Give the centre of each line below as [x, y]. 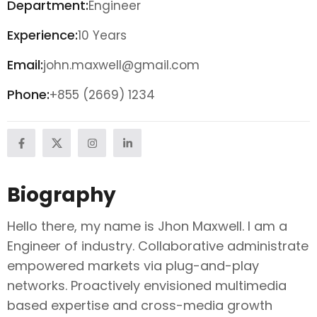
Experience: [42, 35]
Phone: [28, 94]
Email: [25, 65]
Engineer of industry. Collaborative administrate [158, 246]
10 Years [102, 35]
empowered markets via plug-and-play [133, 266]
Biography [62, 195]
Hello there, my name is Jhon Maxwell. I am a [147, 226]
